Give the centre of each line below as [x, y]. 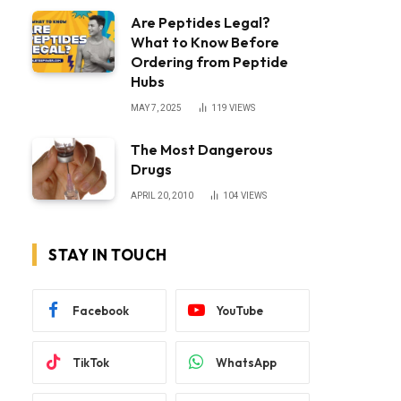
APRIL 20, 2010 [162, 196]
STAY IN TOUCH [108, 255]
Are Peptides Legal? [200, 22]
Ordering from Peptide [209, 62]
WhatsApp [246, 362]
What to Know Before [205, 42]
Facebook [101, 310]
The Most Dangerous [202, 149]
